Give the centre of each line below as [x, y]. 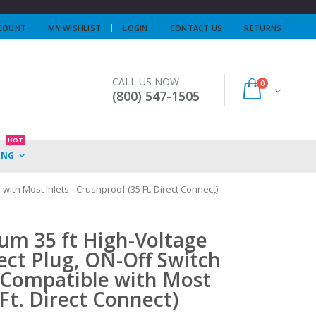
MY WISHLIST [75, 28]
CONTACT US [196, 28]
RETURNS [263, 28]
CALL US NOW [146, 81]
